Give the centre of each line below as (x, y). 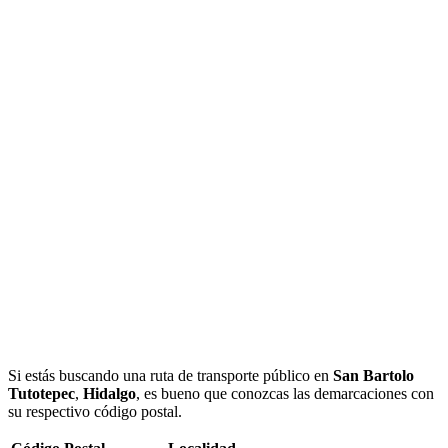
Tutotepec (41, 393)
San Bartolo (373, 375)
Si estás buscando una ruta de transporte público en (170, 375)
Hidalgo (109, 393)
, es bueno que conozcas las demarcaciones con (285, 393)
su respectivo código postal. (95, 411)
